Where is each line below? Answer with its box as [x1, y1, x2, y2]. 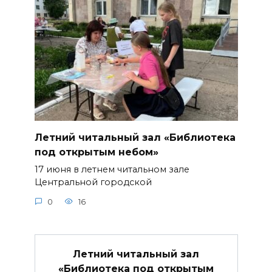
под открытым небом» [34, 146, 158, 158]
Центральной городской [34, 177, 152, 188]
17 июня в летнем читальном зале [34, 164, 189, 175]
